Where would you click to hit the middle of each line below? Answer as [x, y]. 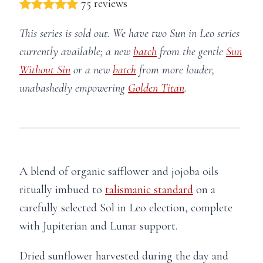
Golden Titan [156, 88]
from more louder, [175, 70]
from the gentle [191, 51]
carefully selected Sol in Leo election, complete [126, 208]
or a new [92, 70]
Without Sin [45, 70]
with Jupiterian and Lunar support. [98, 226]
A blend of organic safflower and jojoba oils [119, 171]
